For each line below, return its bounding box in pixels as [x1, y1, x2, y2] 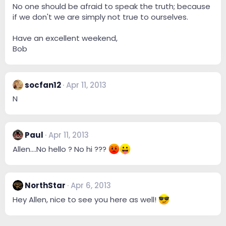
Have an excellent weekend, [13, 32, 118, 43]
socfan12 [25, 79, 61, 90]
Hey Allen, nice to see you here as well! [13, 194, 158, 205]
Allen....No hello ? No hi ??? [13, 143, 108, 154]
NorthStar [25, 180, 66, 191]
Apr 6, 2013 [71, 180, 111, 191]
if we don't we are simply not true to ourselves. [13, 11, 188, 22]
